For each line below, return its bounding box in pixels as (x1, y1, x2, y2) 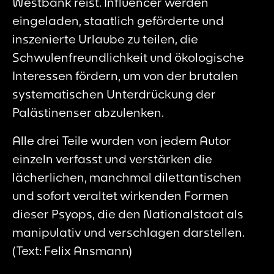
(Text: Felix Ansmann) (12, 242, 132, 258)
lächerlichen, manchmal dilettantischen (12, 169, 242, 185)
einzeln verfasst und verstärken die (12, 150, 212, 166)
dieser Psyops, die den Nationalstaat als (12, 206, 243, 221)
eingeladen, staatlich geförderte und (12, 12, 224, 28)
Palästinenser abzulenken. (12, 104, 164, 120)
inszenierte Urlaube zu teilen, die (12, 31, 198, 46)
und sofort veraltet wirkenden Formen (12, 187, 229, 203)
